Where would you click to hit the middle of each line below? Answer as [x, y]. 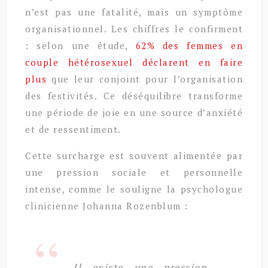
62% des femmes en [189, 45]
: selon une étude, [80, 45]
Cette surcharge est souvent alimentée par [134, 155]
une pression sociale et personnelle [134, 172]
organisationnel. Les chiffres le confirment [134, 28]
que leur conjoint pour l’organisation [145, 79]
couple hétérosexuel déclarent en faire [134, 62]
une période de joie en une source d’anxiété [134, 112]
